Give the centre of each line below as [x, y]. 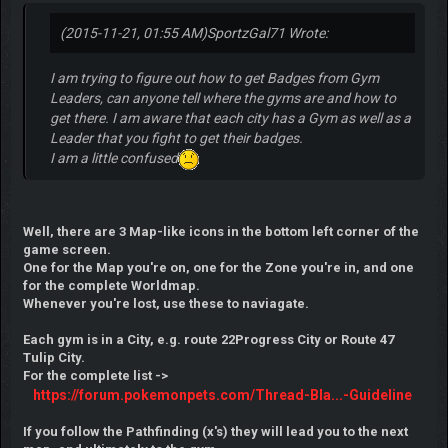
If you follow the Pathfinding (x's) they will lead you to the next [215, 431]
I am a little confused [113, 157]
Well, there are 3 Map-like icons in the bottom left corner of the [220, 231]
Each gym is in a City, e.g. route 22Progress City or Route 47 [208, 339]
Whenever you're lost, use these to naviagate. [165, 303]
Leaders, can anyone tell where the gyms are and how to [222, 97]
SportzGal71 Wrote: [267, 32]
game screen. [66, 249]
